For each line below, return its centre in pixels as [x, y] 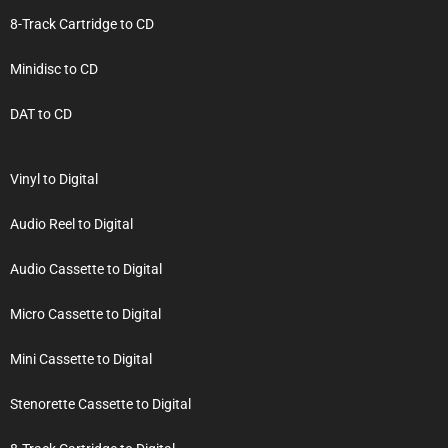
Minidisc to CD [54, 68]
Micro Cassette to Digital [85, 313]
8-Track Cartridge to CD [82, 23]
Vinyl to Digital [54, 178]
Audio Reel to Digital [71, 223]
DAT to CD [41, 113]
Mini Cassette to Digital [81, 358]
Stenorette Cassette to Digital [100, 403]
